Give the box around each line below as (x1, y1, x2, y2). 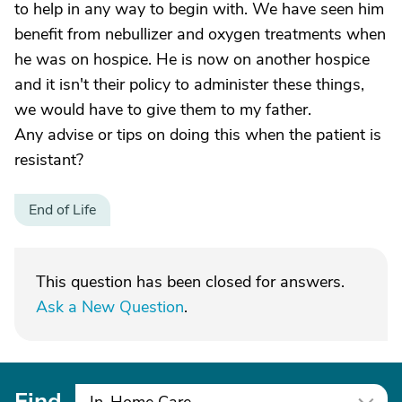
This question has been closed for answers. (36, 271, 345, 293)
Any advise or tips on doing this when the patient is (14, 124, 381, 145)
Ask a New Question (36, 296, 184, 318)
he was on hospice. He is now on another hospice (14, 48, 370, 70)
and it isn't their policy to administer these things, (14, 74, 364, 95)
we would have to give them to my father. (14, 99, 311, 120)
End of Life (29, 200, 96, 220)
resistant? (14, 149, 83, 170)
